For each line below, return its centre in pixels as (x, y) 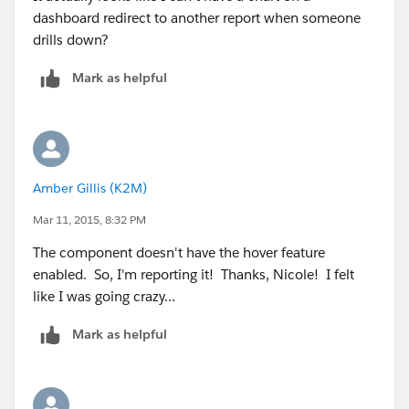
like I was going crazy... (104, 296)
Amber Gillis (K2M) (90, 188)
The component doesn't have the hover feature (179, 252)
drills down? (71, 39)
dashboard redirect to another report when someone (197, 17)
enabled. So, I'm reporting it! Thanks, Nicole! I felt (194, 274)
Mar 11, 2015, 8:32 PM (89, 219)
